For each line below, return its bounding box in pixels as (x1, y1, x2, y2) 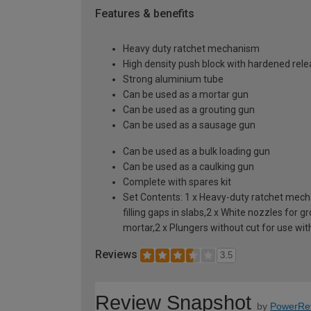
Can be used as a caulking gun (123, 160, 254, 172)
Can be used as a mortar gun (123, 88, 249, 100)
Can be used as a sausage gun (123, 119, 255, 131)
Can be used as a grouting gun (123, 103, 255, 115)
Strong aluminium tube (123, 73, 224, 85)
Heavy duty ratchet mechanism (123, 42, 260, 54)
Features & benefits (95, 7, 194, 21)
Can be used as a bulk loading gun (123, 145, 270, 157)
